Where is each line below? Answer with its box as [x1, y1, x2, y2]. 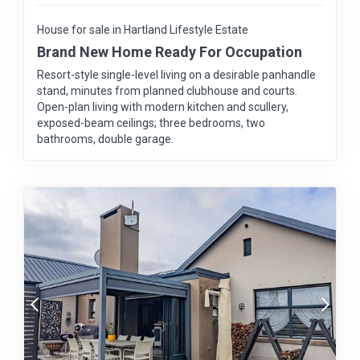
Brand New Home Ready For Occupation [37, 43, 302, 61]
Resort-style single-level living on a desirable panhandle [37, 68, 316, 82]
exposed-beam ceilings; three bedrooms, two [37, 117, 265, 130]
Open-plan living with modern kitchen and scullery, [37, 100, 288, 114]
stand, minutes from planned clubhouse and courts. [37, 84, 297, 98]
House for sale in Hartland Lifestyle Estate [37, 23, 248, 37]
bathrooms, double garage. [37, 133, 174, 146]
